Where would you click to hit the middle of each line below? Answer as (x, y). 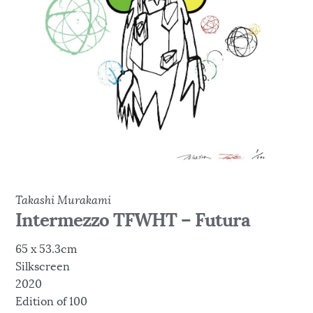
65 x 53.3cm (46, 249)
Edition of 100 (52, 301)
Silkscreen (43, 266)
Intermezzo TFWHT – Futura (133, 220)
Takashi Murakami (64, 201)
